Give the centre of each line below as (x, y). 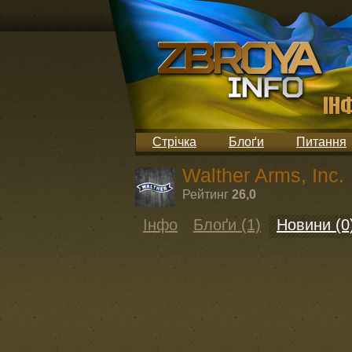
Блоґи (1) (227, 225)
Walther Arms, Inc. (263, 175)
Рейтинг (205, 194)
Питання (321, 142)
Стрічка (174, 142)
